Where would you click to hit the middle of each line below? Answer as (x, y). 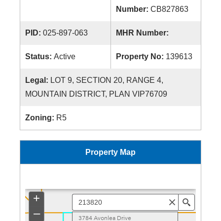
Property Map (110, 152)
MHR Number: (143, 33)
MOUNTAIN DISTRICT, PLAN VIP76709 (96, 94)
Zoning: (41, 118)
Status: (39, 56)
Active (65, 56)
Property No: (141, 56)
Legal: (38, 80)
